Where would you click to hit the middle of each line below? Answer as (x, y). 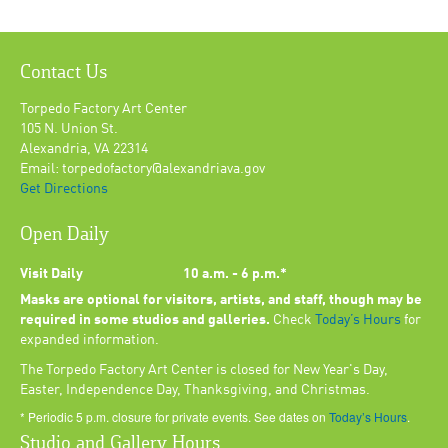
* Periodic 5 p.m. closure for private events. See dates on (174, 417)
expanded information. (89, 340)
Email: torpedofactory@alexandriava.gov (142, 169)
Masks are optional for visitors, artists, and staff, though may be (221, 300)
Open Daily (64, 235)
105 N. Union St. (69, 129)
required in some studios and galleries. (145, 320)
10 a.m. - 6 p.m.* (235, 274)
